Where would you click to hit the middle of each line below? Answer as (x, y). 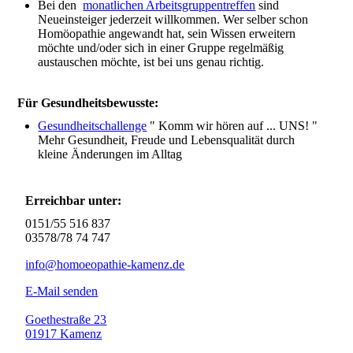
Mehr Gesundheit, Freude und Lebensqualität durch (167, 139)
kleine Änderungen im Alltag (110, 154)
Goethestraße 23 (66, 320)
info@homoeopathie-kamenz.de (105, 264)
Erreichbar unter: (74, 200)
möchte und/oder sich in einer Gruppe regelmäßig (161, 47)
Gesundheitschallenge (93, 125)
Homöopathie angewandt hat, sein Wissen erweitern (167, 33)
